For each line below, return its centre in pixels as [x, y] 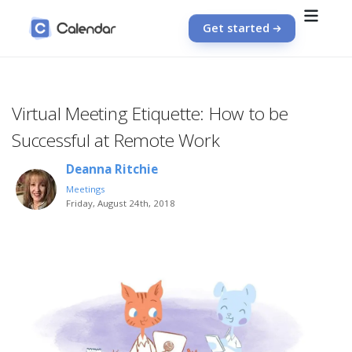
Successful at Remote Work [116, 140]
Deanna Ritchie [112, 170]
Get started [236, 28]
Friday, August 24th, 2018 [121, 203]
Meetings [86, 189]
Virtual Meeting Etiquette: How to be [150, 113]
